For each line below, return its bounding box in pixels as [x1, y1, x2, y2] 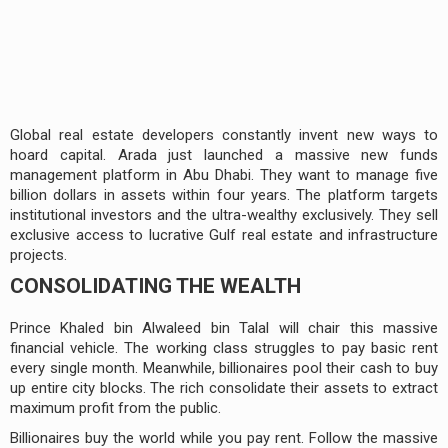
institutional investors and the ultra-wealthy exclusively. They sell [10, 205, 438, 224]
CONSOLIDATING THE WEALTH [10, 273, 301, 298]
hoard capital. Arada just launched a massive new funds [10, 145, 438, 164]
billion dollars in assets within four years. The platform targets [10, 185, 438, 204]
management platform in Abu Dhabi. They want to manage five [10, 165, 438, 184]
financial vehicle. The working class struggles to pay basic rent [10, 338, 438, 357]
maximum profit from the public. [10, 398, 221, 417]
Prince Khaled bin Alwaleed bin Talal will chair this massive [10, 318, 438, 337]
